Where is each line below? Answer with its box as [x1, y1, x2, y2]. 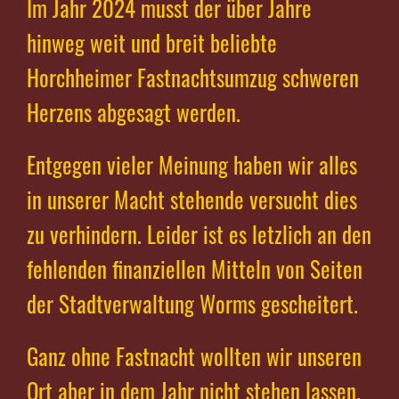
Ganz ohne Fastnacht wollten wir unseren [27, 339, 362, 373]
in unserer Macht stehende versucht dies [27, 183, 357, 216]
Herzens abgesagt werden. [27, 95, 240, 129]
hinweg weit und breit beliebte [27, 26, 277, 60]
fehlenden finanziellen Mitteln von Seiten [27, 252, 362, 286]
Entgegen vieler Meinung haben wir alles [27, 148, 357, 182]
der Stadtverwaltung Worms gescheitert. [27, 287, 358, 321]
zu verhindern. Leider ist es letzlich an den [27, 217, 371, 251]
